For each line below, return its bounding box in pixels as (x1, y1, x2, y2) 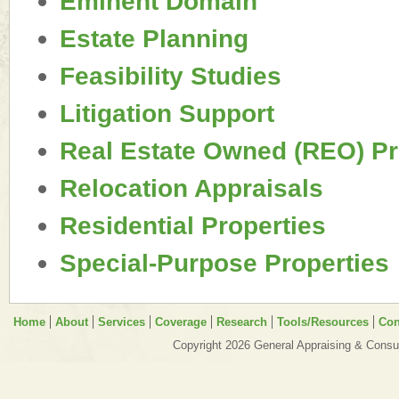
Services (98, 315, 145, 329)
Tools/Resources (277, 315, 369, 329)
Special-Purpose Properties (60, 248, 389, 277)
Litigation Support (60, 99, 274, 127)
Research (216, 315, 267, 329)
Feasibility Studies (60, 61, 281, 90)
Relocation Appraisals (60, 174, 323, 202)
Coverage (155, 315, 207, 329)
